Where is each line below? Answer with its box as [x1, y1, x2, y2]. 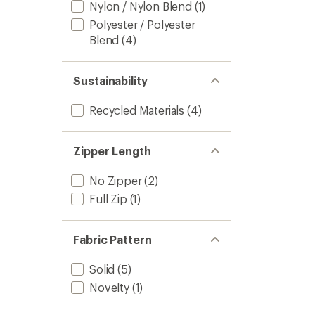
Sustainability [73, 74, 148, 87]
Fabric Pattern [73, 233, 152, 246]
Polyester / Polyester [89, 18, 195, 31]
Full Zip [89, 192, 127, 205]
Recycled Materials [89, 103, 185, 117]
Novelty [89, 281, 129, 294]
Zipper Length [73, 144, 151, 157]
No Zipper [89, 174, 142, 187]
